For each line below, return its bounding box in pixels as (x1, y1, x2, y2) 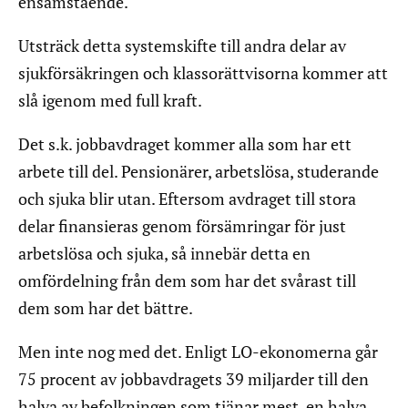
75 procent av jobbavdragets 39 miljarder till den (18, 368, 369, 391)
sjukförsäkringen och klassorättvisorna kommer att (18, 62, 388, 85)
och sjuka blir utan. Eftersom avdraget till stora (18, 188, 356, 210)
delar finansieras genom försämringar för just (18, 215, 346, 238)
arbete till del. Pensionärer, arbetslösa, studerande (18, 160, 379, 183)
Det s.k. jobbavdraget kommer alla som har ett (18, 133, 352, 156)
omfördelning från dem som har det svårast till (18, 270, 356, 292)
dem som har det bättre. (18, 297, 193, 320)
